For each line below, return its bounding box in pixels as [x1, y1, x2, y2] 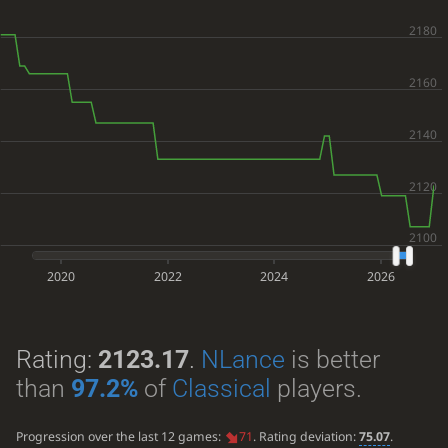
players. [270, 374, 362, 404]
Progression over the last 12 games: [15, 428, 224, 446]
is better [284, 345, 380, 375]
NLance [200, 345, 285, 375]
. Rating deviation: [252, 428, 359, 446]
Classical [171, 374, 271, 404]
